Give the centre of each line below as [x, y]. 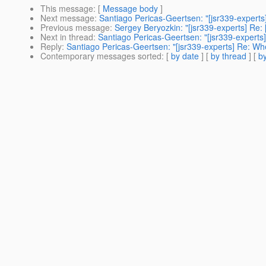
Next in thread [67, 37]
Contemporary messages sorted [101, 56]
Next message [67, 18]
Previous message [75, 28]
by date [185, 56]
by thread [229, 56]
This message [67, 9]
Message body [130, 9]
